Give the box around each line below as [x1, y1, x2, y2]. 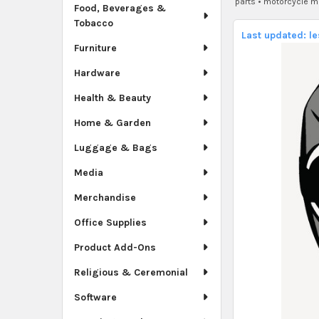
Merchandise [73, 191, 136, 204]
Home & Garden [73, 116, 151, 129]
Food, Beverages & [73, 1, 166, 14]
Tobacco [73, 16, 113, 29]
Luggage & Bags [73, 141, 157, 154]
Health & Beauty [73, 91, 151, 104]
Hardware [73, 66, 120, 79]
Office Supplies [73, 216, 147, 229]
